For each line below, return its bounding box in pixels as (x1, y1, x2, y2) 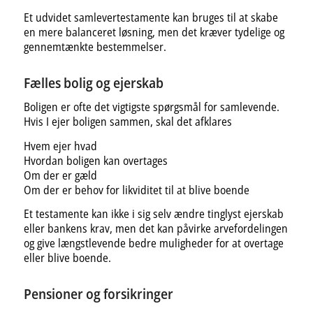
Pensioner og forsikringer (23, 284, 173, 304)
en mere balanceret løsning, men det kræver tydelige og (23, 24, 284, 40)
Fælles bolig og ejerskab (23, 73, 163, 92)
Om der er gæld (23, 167, 97, 183)
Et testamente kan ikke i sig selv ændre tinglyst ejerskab (23, 206, 284, 222)
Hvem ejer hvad (23, 138, 97, 154)
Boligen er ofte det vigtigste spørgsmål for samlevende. (23, 99, 279, 115)
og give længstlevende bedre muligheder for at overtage (23, 235, 284, 252)
